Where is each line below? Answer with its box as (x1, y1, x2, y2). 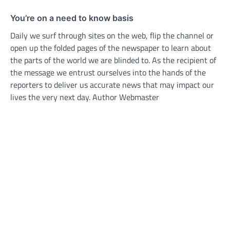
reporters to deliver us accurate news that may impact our (10, 79, 214, 91)
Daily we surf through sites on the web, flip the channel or (10, 29, 214, 42)
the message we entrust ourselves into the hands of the (10, 66, 206, 79)
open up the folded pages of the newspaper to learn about (10, 42, 211, 54)
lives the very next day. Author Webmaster (10, 91, 159, 104)
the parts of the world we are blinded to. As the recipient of (10, 54, 216, 67)
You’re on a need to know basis (10, 13, 133, 24)
